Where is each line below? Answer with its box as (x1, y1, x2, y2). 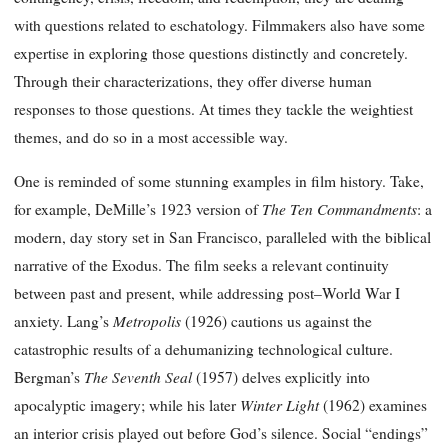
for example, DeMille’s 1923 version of (14, 198, 262, 219)
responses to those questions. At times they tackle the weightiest (14, 99, 413, 120)
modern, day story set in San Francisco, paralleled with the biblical (14, 226, 431, 247)
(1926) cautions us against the (185, 310, 372, 331)
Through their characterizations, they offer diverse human (14, 71, 372, 92)
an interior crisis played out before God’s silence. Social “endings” (14, 422, 428, 443)
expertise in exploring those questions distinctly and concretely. (14, 43, 408, 64)
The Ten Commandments (262, 197, 417, 219)
